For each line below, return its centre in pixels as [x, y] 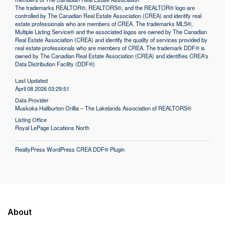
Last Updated [32, 81]
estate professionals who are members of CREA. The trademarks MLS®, [104, 24]
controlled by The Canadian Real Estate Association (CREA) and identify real [108, 16]
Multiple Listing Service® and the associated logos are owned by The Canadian [111, 32]
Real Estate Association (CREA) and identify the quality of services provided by [111, 40]
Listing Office [31, 120]
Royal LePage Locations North [52, 128]
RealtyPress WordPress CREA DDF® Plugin [70, 149]
